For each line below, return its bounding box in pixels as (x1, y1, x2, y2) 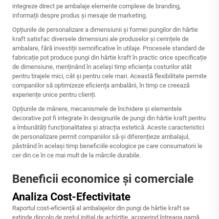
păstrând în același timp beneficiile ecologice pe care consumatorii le (12, 142, 202, 150)
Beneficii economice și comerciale (12, 172, 194, 186)
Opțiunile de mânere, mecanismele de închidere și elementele (12, 105, 182, 112)
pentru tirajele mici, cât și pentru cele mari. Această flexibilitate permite (12, 72, 207, 80)
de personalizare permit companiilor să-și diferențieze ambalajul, (12, 133, 190, 140)
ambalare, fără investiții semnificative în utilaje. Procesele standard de (12, 44, 205, 52)
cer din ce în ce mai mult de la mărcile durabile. (12, 152, 141, 159)
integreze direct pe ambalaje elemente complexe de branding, (12, 2, 181, 10)
